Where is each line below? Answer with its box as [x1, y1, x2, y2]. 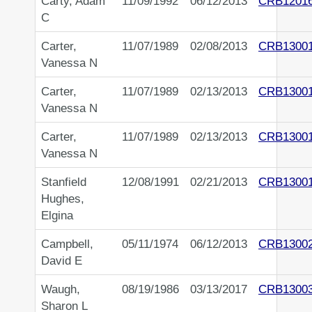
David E [41, 253, 82, 268]
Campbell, [41, 237, 93, 251]
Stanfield [41, 175, 86, 189]
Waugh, [41, 282, 80, 297]
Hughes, [41, 192, 84, 206]
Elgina [41, 208, 73, 223]
